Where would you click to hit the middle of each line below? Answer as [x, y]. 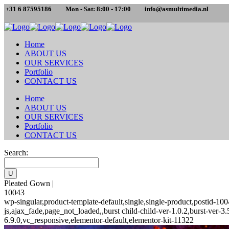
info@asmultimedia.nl [177, 9]
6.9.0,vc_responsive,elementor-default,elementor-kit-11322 [99, 220]
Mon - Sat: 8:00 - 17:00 [98, 9]
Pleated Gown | [29, 183]
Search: [16, 153]
